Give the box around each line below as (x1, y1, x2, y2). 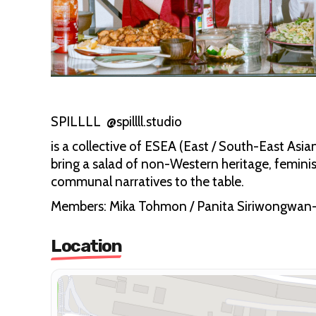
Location (51, 235, 121, 256)
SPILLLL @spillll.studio (51, 113, 182, 130)
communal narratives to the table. (51, 173, 244, 190)
